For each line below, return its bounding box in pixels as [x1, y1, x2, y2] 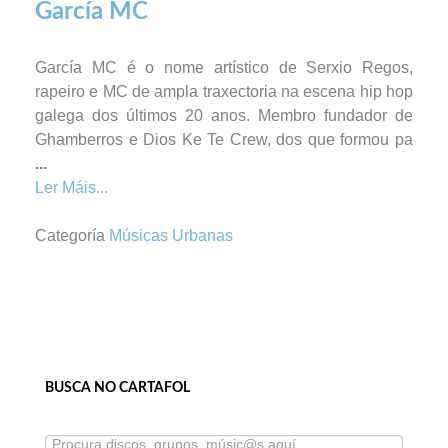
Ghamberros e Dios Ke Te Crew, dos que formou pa [35, 131, 413, 149]
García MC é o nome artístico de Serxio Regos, [35, 59, 413, 77]
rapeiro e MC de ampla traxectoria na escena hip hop [35, 83, 413, 101]
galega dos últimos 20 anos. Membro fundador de [35, 107, 413, 125]
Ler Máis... [35, 179, 108, 197]
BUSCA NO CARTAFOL [45, 380, 190, 396]
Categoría [35, 227, 105, 245]
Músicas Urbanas [109, 227, 233, 245]
